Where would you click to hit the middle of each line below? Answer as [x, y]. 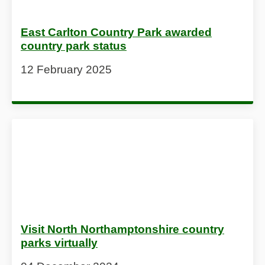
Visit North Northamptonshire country [122, 229]
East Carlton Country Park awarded [116, 32]
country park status [74, 46]
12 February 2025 [66, 69]
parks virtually [59, 243]
